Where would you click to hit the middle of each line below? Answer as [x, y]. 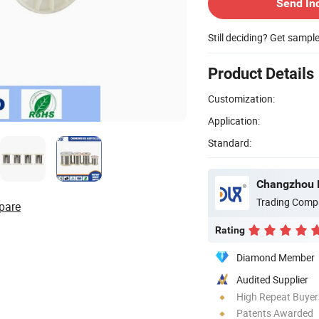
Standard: [230, 142]
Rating [230, 230]
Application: [234, 120]
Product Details [261, 73]
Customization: [241, 98]
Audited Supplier [272, 279]
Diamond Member [276, 257]
